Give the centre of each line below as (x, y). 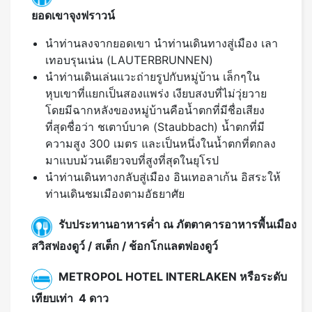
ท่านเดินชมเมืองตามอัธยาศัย (115, 194)
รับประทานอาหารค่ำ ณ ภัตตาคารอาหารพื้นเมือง (178, 224)
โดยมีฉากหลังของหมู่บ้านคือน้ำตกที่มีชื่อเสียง (155, 110)
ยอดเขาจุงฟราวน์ (73, 16)
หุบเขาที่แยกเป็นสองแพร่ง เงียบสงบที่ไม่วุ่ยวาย (156, 94)
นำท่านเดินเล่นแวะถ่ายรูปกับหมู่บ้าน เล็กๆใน (153, 77)
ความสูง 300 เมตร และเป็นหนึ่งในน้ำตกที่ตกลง (161, 144)
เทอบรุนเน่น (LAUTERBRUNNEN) (129, 60)
